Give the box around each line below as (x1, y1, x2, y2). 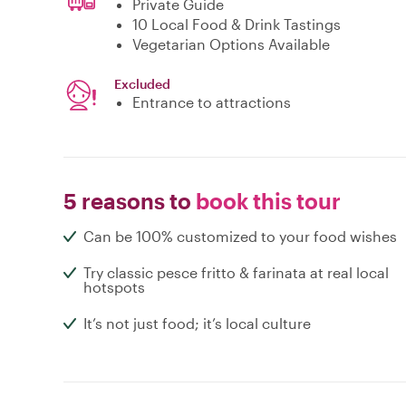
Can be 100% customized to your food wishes (83, 227, 397, 246)
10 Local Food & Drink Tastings (132, 15, 341, 34)
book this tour (191, 188, 341, 215)
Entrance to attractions (132, 93, 291, 111)
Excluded (114, 76, 170, 92)
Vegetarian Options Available (132, 35, 330, 53)
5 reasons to (63, 188, 191, 215)
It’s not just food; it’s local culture (83, 314, 311, 333)
